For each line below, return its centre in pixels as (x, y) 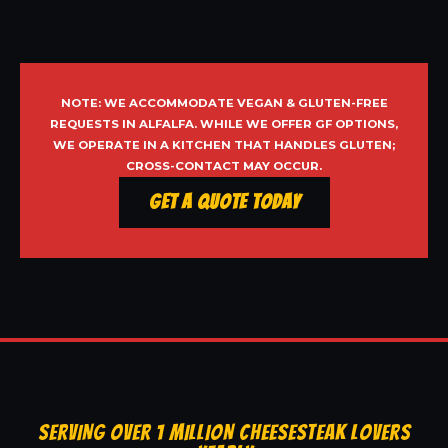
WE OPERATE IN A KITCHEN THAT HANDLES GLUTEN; (224, 145)
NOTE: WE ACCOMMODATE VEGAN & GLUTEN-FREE (224, 103)
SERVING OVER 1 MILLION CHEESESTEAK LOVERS (224, 433)
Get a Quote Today (224, 202)
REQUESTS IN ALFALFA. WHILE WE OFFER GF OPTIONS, (224, 124)
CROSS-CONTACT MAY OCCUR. (224, 166)
